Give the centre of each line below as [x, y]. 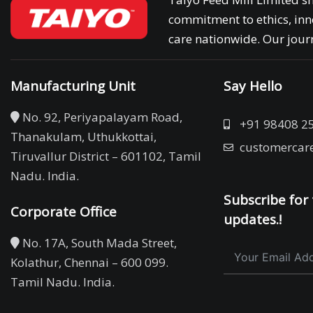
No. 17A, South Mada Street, [98, 243]
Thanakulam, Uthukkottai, [83, 137]
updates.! [253, 220]
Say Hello [253, 86]
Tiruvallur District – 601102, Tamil [106, 156]
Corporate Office [64, 212]
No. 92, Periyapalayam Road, [101, 117]
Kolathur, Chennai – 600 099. [89, 263]
